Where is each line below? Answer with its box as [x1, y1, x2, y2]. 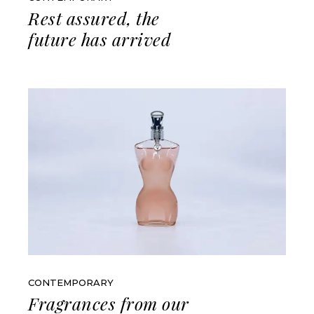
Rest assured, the [28, 6, 160, 30]
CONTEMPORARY [28, 276, 114, 288]
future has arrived [28, 27, 172, 51]
